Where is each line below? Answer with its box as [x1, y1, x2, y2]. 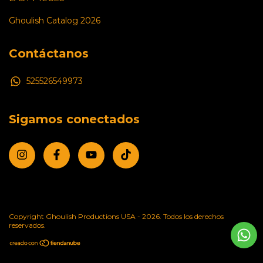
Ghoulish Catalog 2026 [9, 15, 100, 26]
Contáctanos [9, 46, 89, 60]
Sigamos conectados [9, 112, 140, 127]
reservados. [9, 220, 46, 230]
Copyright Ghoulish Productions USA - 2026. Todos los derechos [9, 211, 224, 221]
